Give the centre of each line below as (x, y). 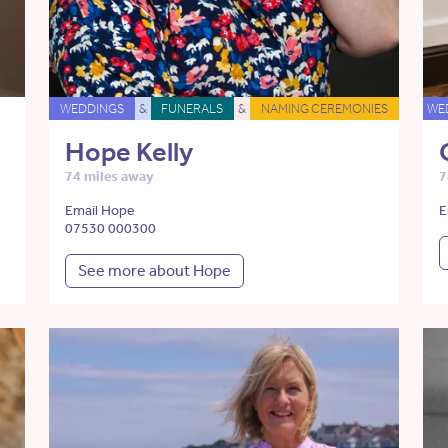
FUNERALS (192, 108)
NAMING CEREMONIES (325, 108)
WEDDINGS (91, 108)
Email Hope (99, 210)
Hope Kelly (128, 151)
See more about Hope (154, 270)
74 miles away (109, 176)
